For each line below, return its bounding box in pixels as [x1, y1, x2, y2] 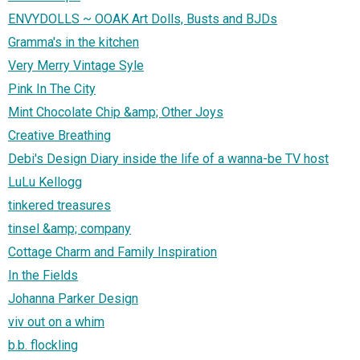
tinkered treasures [8, 198, 111, 214]
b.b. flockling [8, 337, 78, 354]
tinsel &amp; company [8, 221, 131, 237]
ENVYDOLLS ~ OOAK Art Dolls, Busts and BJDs [8, 11, 277, 27]
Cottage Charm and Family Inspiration [8, 244, 217, 260]
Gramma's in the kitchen [8, 35, 139, 51]
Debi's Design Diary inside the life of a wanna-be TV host [8, 151, 329, 167]
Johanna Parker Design [8, 291, 138, 307]
